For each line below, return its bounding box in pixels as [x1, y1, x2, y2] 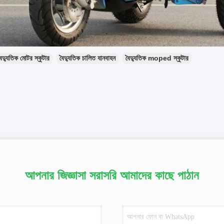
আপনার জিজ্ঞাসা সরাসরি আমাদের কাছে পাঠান [25, 168, 199, 182]
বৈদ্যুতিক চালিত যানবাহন [59, 54, 115, 62]
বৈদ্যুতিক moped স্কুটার [125, 54, 188, 62]
